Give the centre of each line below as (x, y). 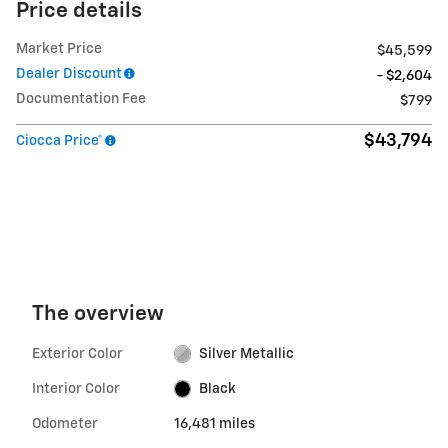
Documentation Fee (81, 98)
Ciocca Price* (59, 140)
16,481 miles (214, 423)
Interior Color (76, 388)
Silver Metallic (247, 353)
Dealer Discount (69, 73)
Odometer (65, 423)
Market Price (59, 48)
